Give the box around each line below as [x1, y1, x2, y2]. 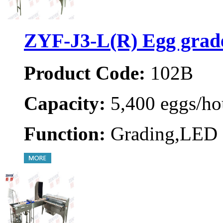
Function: [24, 122, 106, 144]
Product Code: [24, 62, 145, 84]
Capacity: [24, 92, 106, 114]
